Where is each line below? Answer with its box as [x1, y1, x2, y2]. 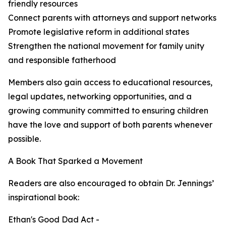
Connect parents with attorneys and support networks [8, 13, 216, 23]
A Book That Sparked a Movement [8, 156, 143, 166]
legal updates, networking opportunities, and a [8, 91, 192, 102]
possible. [8, 134, 41, 144]
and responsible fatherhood [8, 55, 116, 66]
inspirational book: [8, 192, 79, 203]
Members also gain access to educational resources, [8, 77, 212, 88]
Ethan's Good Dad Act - [8, 214, 99, 225]
